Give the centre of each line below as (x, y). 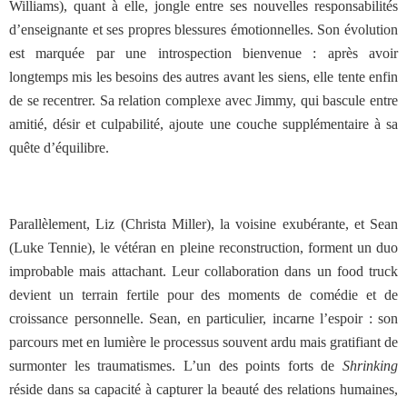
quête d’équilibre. (59, 148)
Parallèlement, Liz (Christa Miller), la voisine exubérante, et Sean (203, 224)
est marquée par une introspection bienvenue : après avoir (203, 53)
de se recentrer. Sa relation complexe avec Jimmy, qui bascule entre (203, 100)
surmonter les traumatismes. (93, 366)
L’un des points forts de (263, 366)
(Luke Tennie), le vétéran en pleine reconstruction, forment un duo (203, 248)
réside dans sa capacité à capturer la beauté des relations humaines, (203, 389)
